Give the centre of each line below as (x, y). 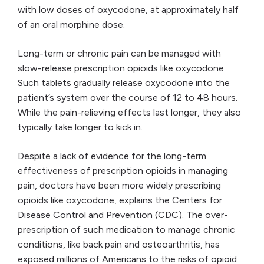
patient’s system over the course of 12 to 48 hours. (128, 98)
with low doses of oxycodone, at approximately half (128, 10)
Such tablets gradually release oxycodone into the (124, 83)
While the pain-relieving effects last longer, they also (129, 113)
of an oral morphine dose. (72, 25)
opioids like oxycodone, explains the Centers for (120, 200)
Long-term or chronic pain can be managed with (119, 54)
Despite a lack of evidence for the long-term (112, 156)
